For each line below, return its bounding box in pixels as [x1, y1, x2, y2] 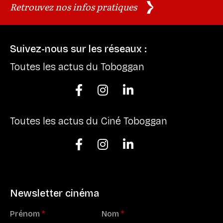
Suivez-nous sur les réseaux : [10, 42, 147, 55]
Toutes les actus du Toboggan [10, 60, 144, 73]
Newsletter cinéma [10, 187, 99, 199]
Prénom [10, 209, 42, 219]
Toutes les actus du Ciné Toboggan [10, 114, 167, 127]
